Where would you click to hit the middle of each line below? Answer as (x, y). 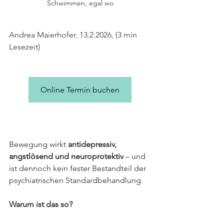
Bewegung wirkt (38, 144)
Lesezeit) (24, 47)
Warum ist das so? (42, 204)
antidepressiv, (93, 144)
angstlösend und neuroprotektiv (66, 156)
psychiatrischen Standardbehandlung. (77, 180)
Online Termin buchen (80, 90)
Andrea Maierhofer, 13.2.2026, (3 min (74, 35)
